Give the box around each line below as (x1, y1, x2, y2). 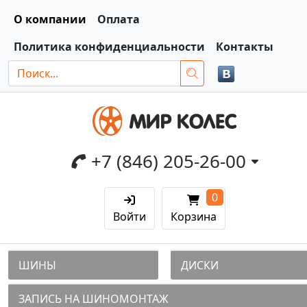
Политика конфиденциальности (14, 39, 205, 54)
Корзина (170, 208, 217, 224)
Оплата (97, 12, 140, 27)
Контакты (216, 39, 273, 54)
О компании (14, 12, 86, 27)
